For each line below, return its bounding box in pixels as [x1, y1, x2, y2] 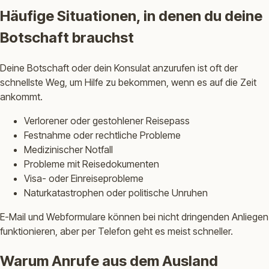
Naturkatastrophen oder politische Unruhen [24, 186, 208, 199]
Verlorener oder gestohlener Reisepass [24, 114, 190, 127]
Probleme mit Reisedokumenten [24, 157, 159, 170]
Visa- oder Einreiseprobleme [24, 172, 144, 184]
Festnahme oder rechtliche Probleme [24, 128, 181, 141]
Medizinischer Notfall [24, 143, 113, 156]
